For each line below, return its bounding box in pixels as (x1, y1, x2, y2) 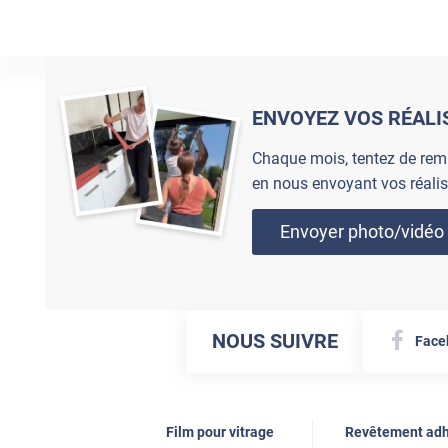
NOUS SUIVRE (212, 329, 339, 354)
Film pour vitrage (166, 423, 274, 441)
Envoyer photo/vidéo (279, 221, 444, 243)
